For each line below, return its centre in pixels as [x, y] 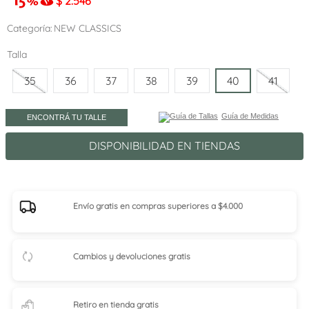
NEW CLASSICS [88, 28]
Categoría [29, 28]
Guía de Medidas [250, 116]
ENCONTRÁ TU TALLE [67, 118]
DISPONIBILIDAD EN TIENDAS [164, 146]
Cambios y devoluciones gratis [132, 256]
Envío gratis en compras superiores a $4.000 [158, 206]
